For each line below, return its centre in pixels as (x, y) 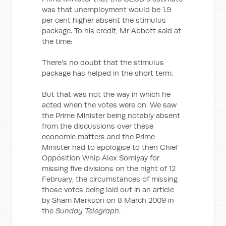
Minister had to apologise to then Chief (110, 147)
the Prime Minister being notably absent (111, 115)
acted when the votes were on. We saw (109, 105)
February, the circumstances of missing (110, 179)
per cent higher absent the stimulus (104, 20)
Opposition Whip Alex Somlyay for (101, 158)
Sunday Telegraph (88, 211)
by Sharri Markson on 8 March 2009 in (108, 200)
